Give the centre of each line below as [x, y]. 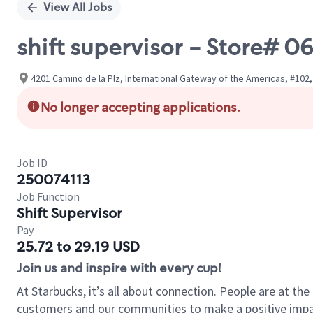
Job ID [32, 163]
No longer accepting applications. [140, 108]
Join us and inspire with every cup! [119, 268]
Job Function [48, 196]
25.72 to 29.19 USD [78, 247]
